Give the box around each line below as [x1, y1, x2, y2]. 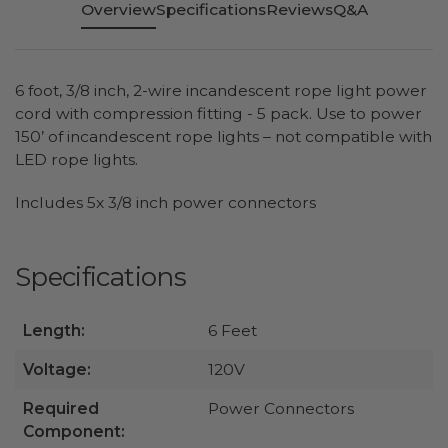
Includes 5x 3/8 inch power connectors [15, 192, 316, 212]
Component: [23, 421, 125, 441]
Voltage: [23, 359, 91, 379]
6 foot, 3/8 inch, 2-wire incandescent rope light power [15, 81, 427, 100]
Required [23, 398, 99, 418]
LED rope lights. [15, 150, 138, 169]
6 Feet [208, 320, 257, 340]
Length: [23, 320, 85, 340]
